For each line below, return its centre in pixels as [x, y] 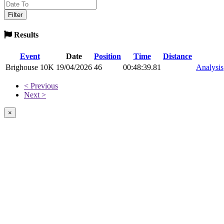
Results [25, 35]
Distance [177, 56]
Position [107, 56]
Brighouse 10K [30, 67]
